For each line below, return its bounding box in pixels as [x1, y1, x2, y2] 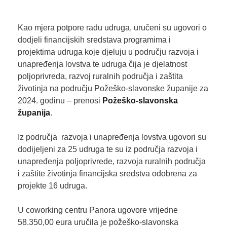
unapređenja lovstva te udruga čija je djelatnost [17, 59, 187, 68]
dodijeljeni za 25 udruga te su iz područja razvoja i [17, 144, 198, 154]
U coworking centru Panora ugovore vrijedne [17, 205, 178, 214]
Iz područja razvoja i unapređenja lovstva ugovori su [17, 132, 206, 141]
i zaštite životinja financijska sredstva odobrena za [17, 169, 197, 178]
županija [17, 108, 50, 117]
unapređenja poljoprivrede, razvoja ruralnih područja [17, 157, 206, 166]
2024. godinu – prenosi [17, 96, 102, 105]
